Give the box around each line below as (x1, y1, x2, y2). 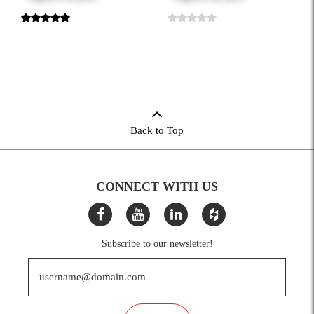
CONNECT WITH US (96, 179, 218, 193)
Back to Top (130, 124, 184, 136)
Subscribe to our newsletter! (101, 238, 213, 249)
